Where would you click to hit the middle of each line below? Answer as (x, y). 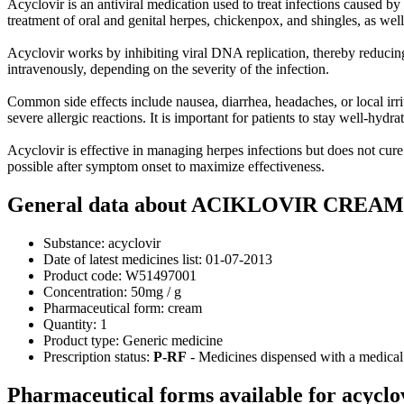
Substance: (74, 243)
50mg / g (154, 291)
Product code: (83, 275)
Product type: (81, 340)
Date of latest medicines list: (123, 259)
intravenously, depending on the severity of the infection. (168, 69)
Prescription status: (96, 356)
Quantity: (70, 324)
